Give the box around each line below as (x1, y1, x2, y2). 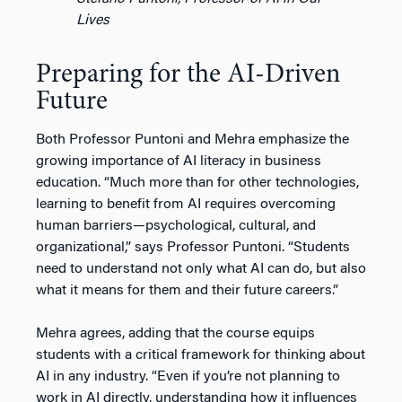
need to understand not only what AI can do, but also (36, 261, 366, 276)
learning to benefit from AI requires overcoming (36, 197, 336, 212)
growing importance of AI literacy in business (36, 153, 321, 169)
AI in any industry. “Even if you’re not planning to (36, 369, 340, 384)
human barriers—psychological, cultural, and (36, 218, 316, 233)
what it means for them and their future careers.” (36, 283, 338, 298)
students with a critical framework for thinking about (36, 347, 365, 363)
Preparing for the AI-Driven (36, 61, 340, 89)
